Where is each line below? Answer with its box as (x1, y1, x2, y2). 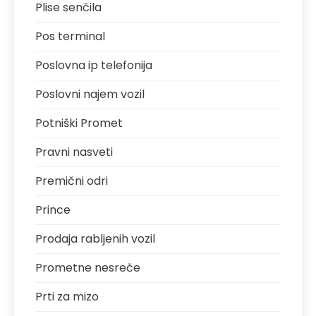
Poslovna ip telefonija (35, 57, 152, 74)
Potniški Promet (35, 115, 123, 132)
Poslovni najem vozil (35, 86, 145, 103)
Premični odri (35, 173, 108, 190)
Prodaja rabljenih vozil (35, 231, 155, 248)
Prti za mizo (35, 288, 99, 305)
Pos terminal (35, 28, 105, 45)
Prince (35, 202, 71, 219)
